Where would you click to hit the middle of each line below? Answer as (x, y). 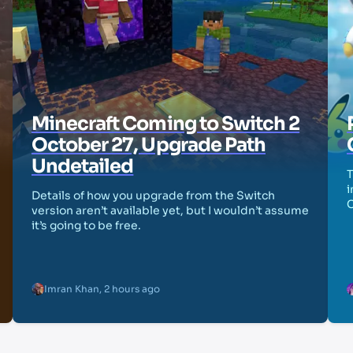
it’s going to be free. (86, 226)
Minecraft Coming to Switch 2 (166, 124)
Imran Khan (72, 289)
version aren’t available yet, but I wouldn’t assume (170, 211)
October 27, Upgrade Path (149, 145)
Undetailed (83, 167)
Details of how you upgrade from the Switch (153, 196)
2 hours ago (132, 289)
